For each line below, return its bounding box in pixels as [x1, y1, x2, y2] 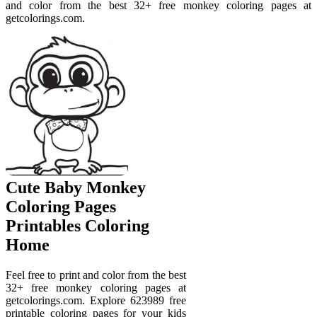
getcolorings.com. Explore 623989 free [6, 294, 186, 306]
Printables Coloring [6, 216, 149, 235]
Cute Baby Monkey [6, 178, 146, 197]
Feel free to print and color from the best [6, 268, 186, 281]
